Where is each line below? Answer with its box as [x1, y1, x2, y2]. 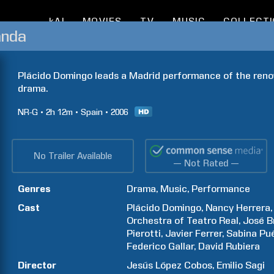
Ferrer [195, 228, 223, 239]
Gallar [168, 240, 194, 252]
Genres [18, 183, 51, 194]
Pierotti [127, 228, 161, 239]
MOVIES [82, 16, 122, 27]
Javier [165, 228, 193, 239]
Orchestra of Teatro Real [127, 215, 239, 226]
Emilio [217, 259, 243, 271]
